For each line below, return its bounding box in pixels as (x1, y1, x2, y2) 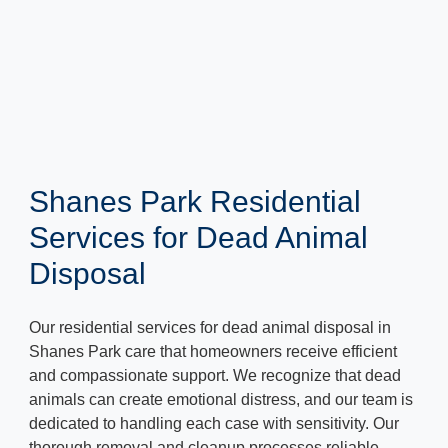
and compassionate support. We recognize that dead (29, 367, 401, 385)
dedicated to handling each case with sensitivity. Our (29, 415, 399, 433)
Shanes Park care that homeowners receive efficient (29, 343, 397, 361)
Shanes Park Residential (29, 185, 361, 219)
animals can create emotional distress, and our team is (29, 391, 413, 409)
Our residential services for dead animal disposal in (29, 319, 391, 337)
